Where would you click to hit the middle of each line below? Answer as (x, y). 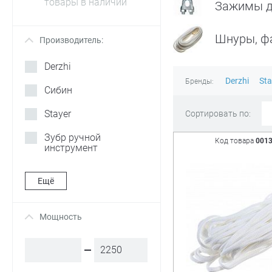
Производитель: (71, 40)
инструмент (71, 148)
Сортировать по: (218, 114)
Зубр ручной (73, 138)
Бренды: (199, 81)
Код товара (235, 141)
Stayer (58, 114)
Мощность (61, 217)
